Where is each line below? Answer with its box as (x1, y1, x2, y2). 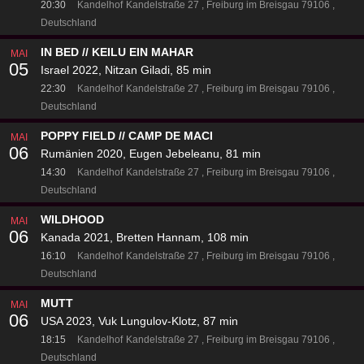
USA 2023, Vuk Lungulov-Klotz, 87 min (41, 314, 238, 328)
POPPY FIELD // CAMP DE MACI (41, 129, 213, 143)
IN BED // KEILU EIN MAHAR (41, 45, 193, 59)
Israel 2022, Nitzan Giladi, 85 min (41, 63, 211, 77)
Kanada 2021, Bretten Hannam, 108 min (41, 231, 249, 245)
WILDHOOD (41, 213, 104, 227)
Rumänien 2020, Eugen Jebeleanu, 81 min (41, 147, 261, 161)
